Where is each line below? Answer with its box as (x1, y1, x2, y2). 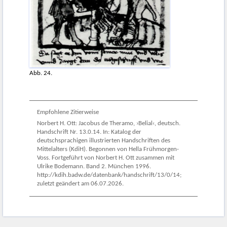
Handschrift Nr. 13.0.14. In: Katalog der (37, 129, 141, 135)
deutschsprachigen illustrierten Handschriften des (37, 137, 170, 144)
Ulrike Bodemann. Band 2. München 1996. (37, 163, 151, 170)
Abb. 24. (29, 70, 52, 77)
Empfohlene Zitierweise (37, 109, 99, 116)
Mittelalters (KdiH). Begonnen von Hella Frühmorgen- (37, 146, 179, 153)
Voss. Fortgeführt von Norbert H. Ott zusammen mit (37, 155, 174, 161)
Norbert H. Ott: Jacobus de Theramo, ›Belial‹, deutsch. (37, 120, 180, 127)
